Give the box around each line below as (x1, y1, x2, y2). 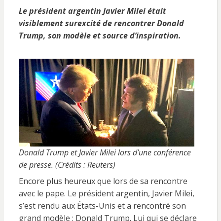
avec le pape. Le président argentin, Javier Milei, (18, 188, 194, 199)
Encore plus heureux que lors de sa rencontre (18, 176, 187, 186)
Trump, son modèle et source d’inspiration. (18, 30, 181, 41)
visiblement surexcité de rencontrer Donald (18, 18, 184, 29)
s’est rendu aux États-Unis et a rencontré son (18, 200, 186, 211)
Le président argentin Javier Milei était (18, 5, 166, 16)
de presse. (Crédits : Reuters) (18, 159, 115, 170)
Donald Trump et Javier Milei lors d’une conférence (18, 147, 191, 158)
